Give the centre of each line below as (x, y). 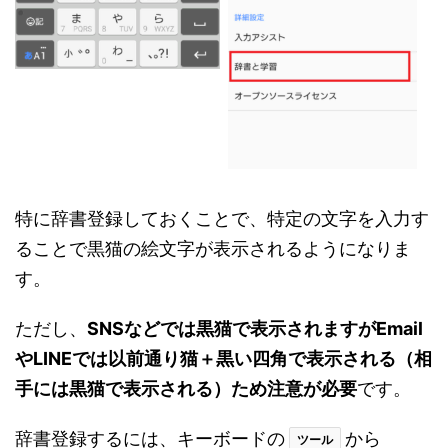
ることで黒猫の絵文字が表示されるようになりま (213, 249)
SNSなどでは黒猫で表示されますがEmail (255, 329)
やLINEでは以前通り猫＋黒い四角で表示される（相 (223, 359)
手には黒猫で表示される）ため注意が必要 (186, 389)
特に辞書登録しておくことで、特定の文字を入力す (222, 219)
